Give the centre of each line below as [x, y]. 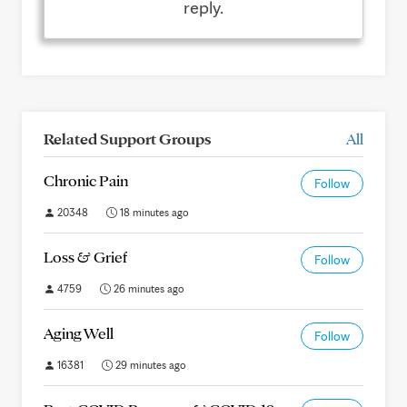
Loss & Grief [85, 257]
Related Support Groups [127, 139]
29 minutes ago [149, 365]
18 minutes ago [153, 212]
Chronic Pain [86, 180]
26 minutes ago [148, 288]
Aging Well [79, 333]
